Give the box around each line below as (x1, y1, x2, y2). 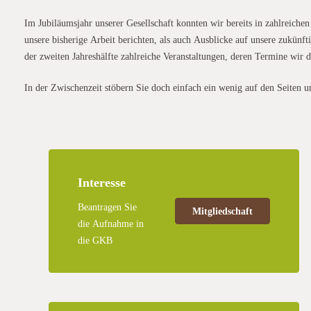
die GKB (78, 233, 112, 246)
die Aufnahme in (78, 216, 144, 230)
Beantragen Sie (78, 199, 137, 213)
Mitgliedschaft (192, 204, 253, 218)
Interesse (78, 174, 126, 190)
